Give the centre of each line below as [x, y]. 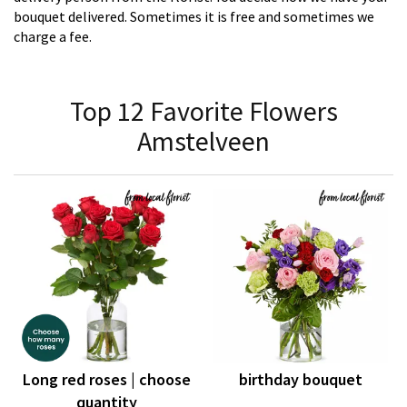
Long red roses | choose [106, 380]
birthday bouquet [301, 380]
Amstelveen [203, 141]
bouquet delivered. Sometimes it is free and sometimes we [194, 17]
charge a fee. [53, 37]
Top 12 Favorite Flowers [203, 111]
